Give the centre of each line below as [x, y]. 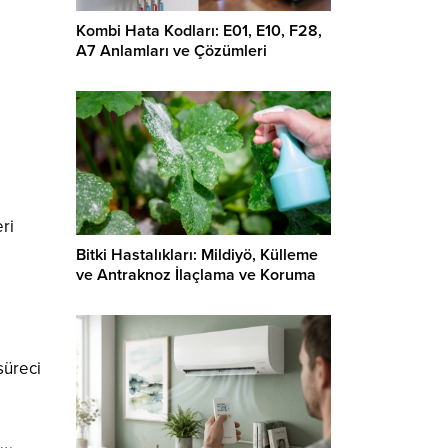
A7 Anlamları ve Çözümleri [171, 51]
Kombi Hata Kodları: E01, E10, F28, [199, 31]
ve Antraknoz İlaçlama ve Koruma [196, 274]
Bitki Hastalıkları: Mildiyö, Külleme [197, 254]
